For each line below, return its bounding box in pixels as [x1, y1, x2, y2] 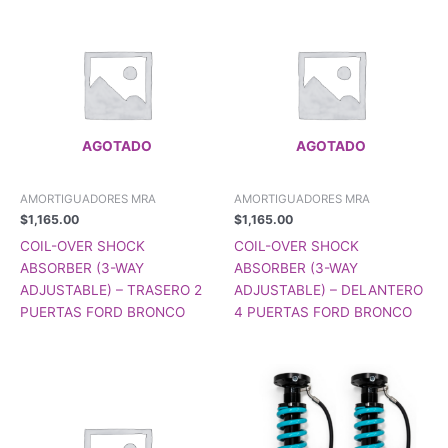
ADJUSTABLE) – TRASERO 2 [20, 281, 202, 298]
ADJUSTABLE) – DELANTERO [234, 281, 423, 298]
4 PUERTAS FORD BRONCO [234, 303, 412, 320]
